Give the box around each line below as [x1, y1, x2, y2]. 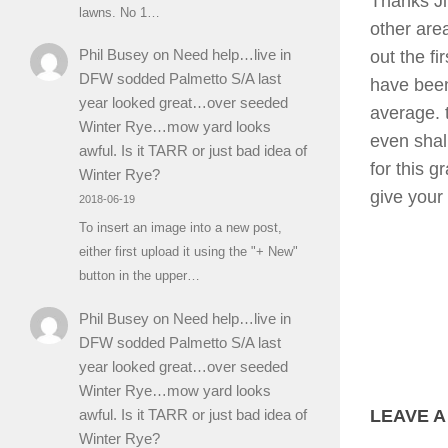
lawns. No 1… [78, 5, 160, 21]
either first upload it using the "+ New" [78, 244, 298, 260]
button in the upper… [78, 268, 200, 284]
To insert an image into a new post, [78, 220, 282, 236]
